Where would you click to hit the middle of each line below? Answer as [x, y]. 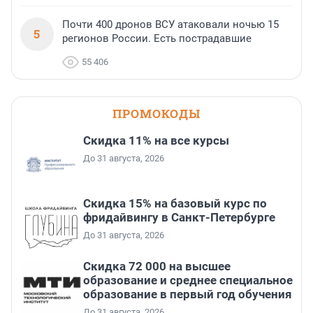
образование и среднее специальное [188, 281]
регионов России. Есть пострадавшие [157, 39]
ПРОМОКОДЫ [156, 114]
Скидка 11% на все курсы [156, 141]
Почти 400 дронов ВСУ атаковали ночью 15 [170, 25]
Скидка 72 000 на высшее [157, 267]
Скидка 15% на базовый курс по [175, 204]
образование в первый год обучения [188, 294]
